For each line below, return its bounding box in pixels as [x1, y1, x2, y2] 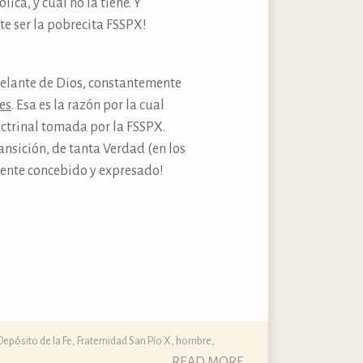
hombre [176, 334, 211, 347]
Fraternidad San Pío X [77, 334, 171, 347]
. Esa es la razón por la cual [11, 97, 164, 113]
